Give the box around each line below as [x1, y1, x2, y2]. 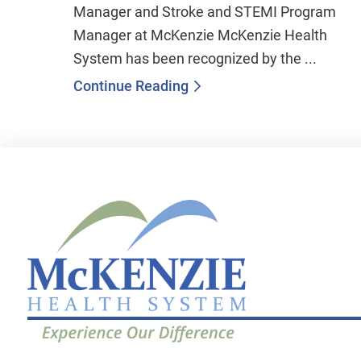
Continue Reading [73, 77, 189, 94]
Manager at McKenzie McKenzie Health [73, 27, 328, 44]
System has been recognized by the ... [73, 51, 317, 68]
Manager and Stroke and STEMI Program [73, 4, 337, 21]
